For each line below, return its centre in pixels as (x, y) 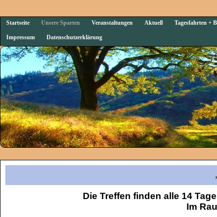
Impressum (21, 38)
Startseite (18, 23)
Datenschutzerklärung (74, 38)
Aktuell (154, 23)
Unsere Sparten (61, 23)
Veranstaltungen (112, 23)
